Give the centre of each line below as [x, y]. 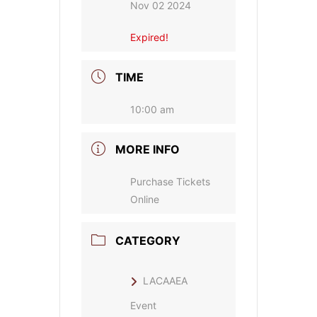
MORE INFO [148, 150]
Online [145, 200]
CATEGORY [148, 241]
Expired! [149, 38]
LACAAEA [165, 281]
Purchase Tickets [170, 182]
